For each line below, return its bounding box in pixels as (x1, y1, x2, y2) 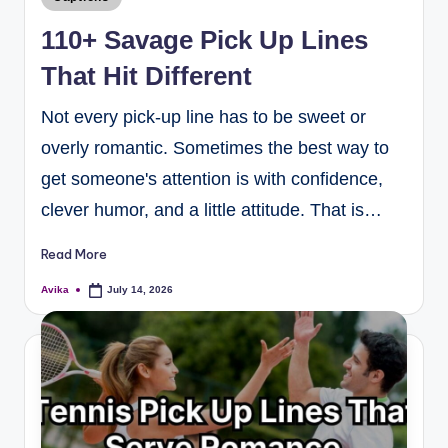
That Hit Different (41, 60, 252, 91)
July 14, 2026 (107, 284, 174, 296)
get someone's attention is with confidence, (41, 168, 383, 189)
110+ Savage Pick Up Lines (41, 24, 368, 55)
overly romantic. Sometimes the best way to (41, 137, 389, 158)
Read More (41, 246, 107, 263)
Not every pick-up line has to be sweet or (41, 106, 366, 127)
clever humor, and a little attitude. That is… (41, 199, 382, 220)
